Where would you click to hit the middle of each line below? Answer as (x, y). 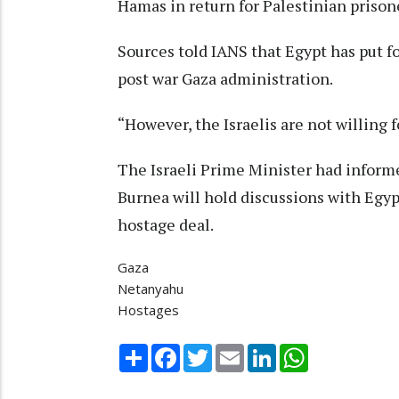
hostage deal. (166, 224)
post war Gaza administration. (225, 78)
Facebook (209, 351)
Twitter (235, 351)
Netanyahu (151, 288)
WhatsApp (340, 351)
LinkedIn (301, 351)
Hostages (148, 309)
